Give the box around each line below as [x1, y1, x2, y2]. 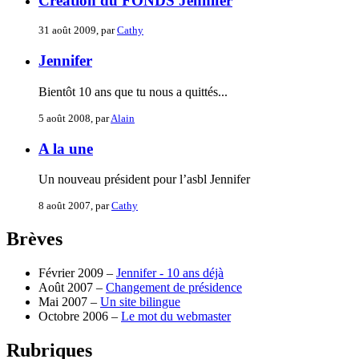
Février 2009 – [38, 266, 116, 280]
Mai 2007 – [38, 295, 100, 309]
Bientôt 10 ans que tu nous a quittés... [38, 84, 228, 99]
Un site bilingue [100, 295, 180, 309]
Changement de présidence [106, 280, 242, 295]
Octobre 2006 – [38, 309, 121, 324]
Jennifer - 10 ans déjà [116, 266, 224, 280]
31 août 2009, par [38, 24, 117, 37]
